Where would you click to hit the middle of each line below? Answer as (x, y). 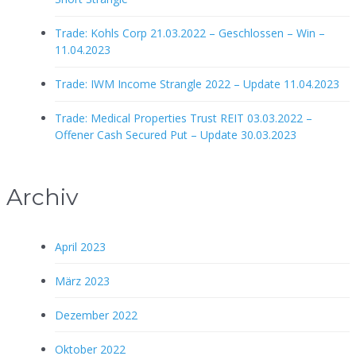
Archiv (42, 196)
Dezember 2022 (96, 315)
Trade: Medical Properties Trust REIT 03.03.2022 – (184, 118)
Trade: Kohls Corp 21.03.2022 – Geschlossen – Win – (190, 33)
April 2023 (80, 246)
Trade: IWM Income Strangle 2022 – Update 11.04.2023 (197, 84)
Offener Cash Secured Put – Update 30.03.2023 (176, 135)
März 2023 (82, 281)
